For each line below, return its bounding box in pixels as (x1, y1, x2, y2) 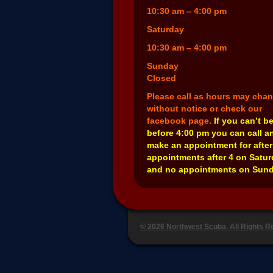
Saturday (147, 24, 184, 35)
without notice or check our (147, 104, 262, 114)
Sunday (147, 61, 179, 71)
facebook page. (147, 116, 214, 126)
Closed (147, 73, 176, 83)
